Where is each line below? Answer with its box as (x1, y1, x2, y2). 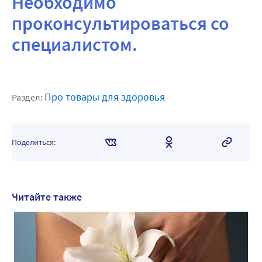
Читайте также (12, 190, 82, 204)
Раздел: (12, 91, 44, 104)
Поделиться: (12, 137, 56, 148)
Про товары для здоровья (44, 90, 165, 104)
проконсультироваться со (12, 12, 229, 36)
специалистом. (12, 33, 137, 57)
